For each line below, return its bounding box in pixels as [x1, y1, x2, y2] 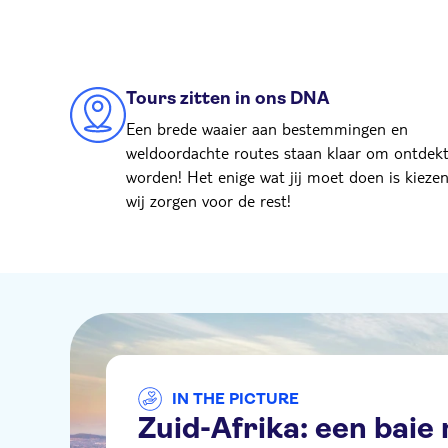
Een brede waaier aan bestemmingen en [126, 118, 408, 139]
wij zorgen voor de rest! [126, 190, 291, 211]
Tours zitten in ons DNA [126, 88, 329, 108]
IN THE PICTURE [172, 388, 300, 408]
